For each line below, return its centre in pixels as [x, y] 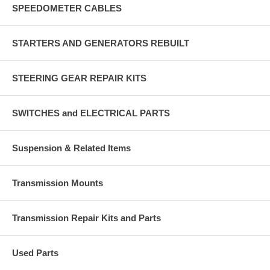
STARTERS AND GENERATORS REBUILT [101, 43]
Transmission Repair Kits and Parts [86, 218]
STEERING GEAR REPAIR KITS [79, 78]
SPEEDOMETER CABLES [67, 8]
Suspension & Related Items [71, 148]
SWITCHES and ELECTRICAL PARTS [91, 113]
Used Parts [35, 253]
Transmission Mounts [58, 183]
